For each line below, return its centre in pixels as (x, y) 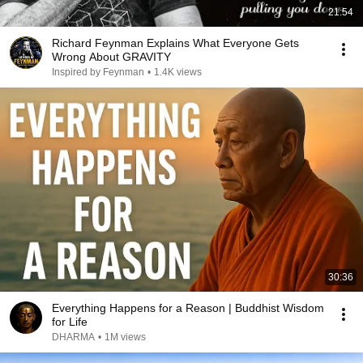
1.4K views (178, 72)
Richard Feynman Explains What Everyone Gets (175, 43)
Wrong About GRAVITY (111, 57)
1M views (125, 337)
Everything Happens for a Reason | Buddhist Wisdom (188, 308)
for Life (70, 322)
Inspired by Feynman (98, 72)
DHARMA (73, 337)
